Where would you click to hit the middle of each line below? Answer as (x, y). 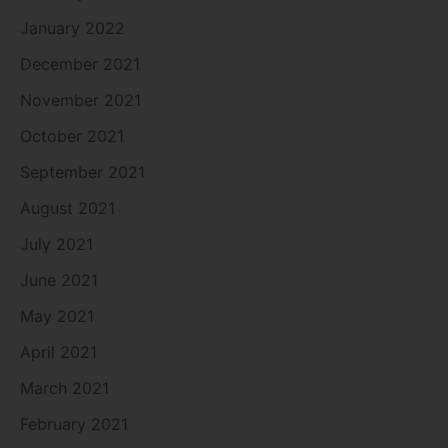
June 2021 (59, 279)
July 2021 (56, 243)
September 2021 (82, 171)
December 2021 (80, 63)
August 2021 (67, 207)
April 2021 (58, 351)
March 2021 (64, 387)
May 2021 (57, 315)
